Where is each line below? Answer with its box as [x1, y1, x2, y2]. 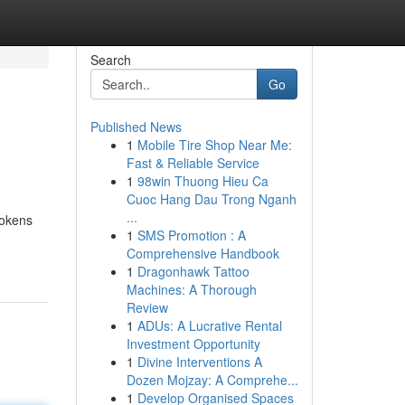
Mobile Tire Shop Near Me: [137, 136, 292, 154]
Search [89, 51, 131, 69]
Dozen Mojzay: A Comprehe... [126, 371, 298, 389]
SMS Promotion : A [137, 226, 246, 244]
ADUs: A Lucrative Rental [137, 316, 282, 334]
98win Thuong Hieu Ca [137, 172, 268, 190]
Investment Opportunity [126, 334, 260, 353]
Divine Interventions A [137, 353, 262, 371]
